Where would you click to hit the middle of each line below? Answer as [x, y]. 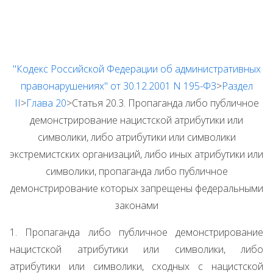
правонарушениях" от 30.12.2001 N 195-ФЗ [118, 86]
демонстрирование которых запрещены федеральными [136, 188]
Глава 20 [46, 103]
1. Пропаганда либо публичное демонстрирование [136, 232]
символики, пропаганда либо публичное [136, 171]
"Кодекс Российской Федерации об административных [136, 69]
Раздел [237, 86]
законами [136, 205]
